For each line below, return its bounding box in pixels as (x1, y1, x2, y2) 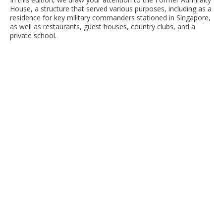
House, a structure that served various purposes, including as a (10, 3, 212, 13)
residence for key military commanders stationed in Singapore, (10, 12, 211, 22)
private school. (10, 30, 56, 40)
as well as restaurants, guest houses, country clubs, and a (10, 21, 195, 31)
